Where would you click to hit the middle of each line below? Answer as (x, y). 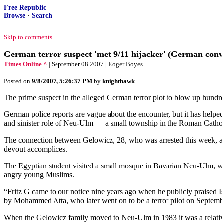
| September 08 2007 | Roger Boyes (96, 64)
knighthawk (118, 81)
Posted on (18, 81)
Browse (15, 16)
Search (42, 16)
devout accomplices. (36, 149)
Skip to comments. (29, 37)
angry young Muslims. (39, 175)
